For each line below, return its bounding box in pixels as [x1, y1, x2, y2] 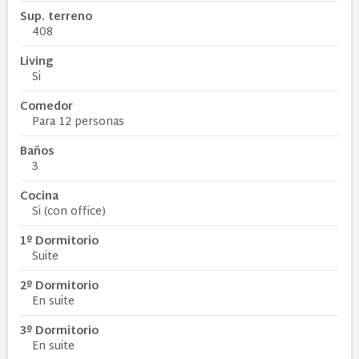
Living [20, 51, 53, 72]
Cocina [20, 186, 58, 207]
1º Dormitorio [20, 231, 99, 252]
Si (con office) [32, 201, 106, 222]
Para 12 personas [32, 111, 124, 132]
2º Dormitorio [20, 276, 99, 296]
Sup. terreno [20, 6, 92, 27]
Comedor [20, 96, 73, 117]
